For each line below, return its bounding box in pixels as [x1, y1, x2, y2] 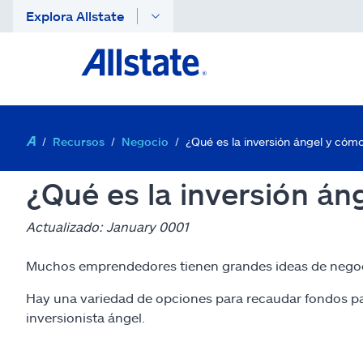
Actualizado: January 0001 [26, 219, 189, 234]
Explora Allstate [26, 8, 124, 23]
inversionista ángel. [26, 310, 145, 325]
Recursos [53, 135, 105, 148]
